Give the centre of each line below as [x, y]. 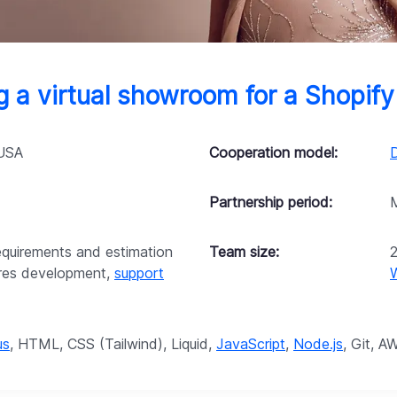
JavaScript [251, 344]
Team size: [244, 252]
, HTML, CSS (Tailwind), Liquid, [113, 344]
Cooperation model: [273, 152]
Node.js [318, 344]
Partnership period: [271, 202]
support [139, 273]
